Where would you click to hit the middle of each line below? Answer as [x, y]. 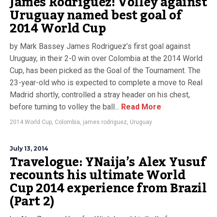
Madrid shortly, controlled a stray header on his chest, [100, 95]
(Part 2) [32, 201]
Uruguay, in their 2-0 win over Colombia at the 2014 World [106, 58]
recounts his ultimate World [98, 175]
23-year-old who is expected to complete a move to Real [106, 83]
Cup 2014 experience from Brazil [108, 188]
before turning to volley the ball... [64, 107]
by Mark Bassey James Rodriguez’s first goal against [100, 46]
